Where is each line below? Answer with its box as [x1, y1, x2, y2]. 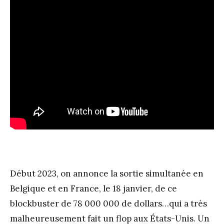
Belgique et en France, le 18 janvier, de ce [10, 182, 177, 194]
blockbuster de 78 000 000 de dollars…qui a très [10, 197, 207, 209]
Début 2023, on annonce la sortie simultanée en [10, 167, 203, 179]
